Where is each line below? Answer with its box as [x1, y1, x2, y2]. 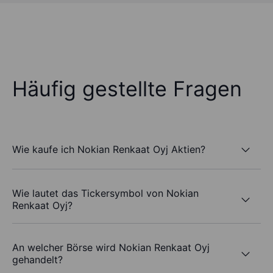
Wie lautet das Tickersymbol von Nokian [12, 187, 199, 200]
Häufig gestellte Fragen [12, 76, 242, 102]
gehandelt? [12, 253, 63, 266]
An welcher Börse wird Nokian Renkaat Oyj [12, 241, 210, 254]
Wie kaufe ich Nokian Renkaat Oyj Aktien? [12, 143, 205, 155]
